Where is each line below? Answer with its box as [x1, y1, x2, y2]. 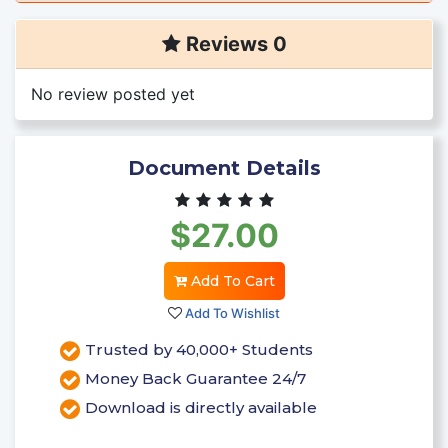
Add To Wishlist [182, 304, 280, 321]
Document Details [127, 155, 321, 180]
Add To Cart [186, 271, 275, 290]
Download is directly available [85, 398, 317, 418]
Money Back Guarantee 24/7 [85, 369, 306, 389]
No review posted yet [31, 83, 195, 104]
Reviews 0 [180, 31, 287, 56]
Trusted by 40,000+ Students [85, 340, 313, 360]
